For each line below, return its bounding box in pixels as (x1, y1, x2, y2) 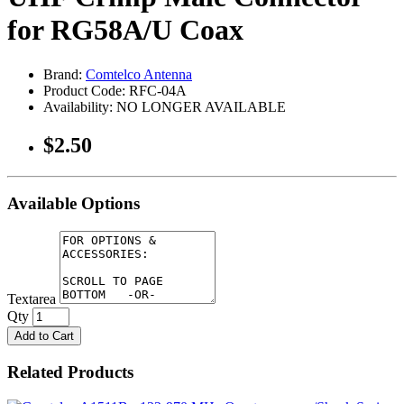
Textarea (7, 291, 56, 308)
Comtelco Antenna (86, 66, 192, 82)
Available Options (7, 194, 140, 214)
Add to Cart (14, 329, 74, 344)
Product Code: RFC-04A (43, 82, 187, 98)
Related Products (7, 362, 133, 381)
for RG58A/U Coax (7, 14, 243, 47)
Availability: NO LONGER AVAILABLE (43, 98, 286, 115)
